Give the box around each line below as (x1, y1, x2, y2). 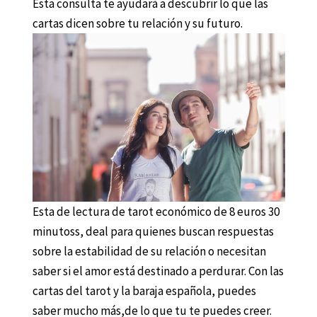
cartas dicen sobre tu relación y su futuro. (32, 15, 243, 31)
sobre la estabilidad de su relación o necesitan (32, 243, 266, 260)
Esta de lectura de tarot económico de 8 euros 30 (32, 204, 279, 220)
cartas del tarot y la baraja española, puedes (32, 283, 256, 299)
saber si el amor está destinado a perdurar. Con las (32, 263, 284, 279)
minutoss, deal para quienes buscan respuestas (32, 224, 274, 240)
